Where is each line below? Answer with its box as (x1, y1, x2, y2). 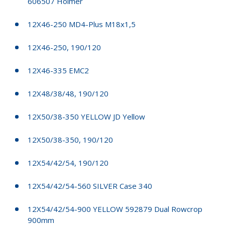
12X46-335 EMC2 (28, 65, 89, 75)
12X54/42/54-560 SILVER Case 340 (28, 180, 152, 191)
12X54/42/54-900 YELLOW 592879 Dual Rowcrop (28, 203, 202, 214)
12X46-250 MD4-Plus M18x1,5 (28, 19, 136, 29)
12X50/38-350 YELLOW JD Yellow (28, 111, 145, 122)
